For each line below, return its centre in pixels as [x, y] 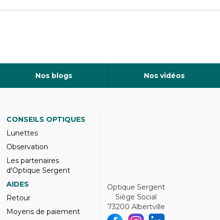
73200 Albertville [136, 207]
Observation [27, 147]
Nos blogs [54, 76]
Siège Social [136, 197]
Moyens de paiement [43, 212]
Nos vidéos [164, 76]
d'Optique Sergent [38, 170]
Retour [18, 198]
